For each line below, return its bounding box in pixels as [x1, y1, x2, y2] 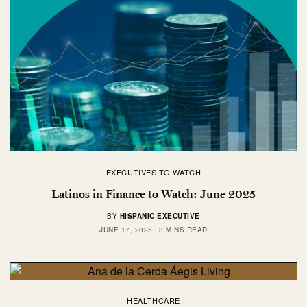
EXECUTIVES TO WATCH [106, 166, 201, 177]
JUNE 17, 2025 [99, 224, 153, 234]
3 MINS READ [159, 224, 208, 234]
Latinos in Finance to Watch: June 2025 [51, 186, 256, 201]
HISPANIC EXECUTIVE [119, 210, 200, 221]
